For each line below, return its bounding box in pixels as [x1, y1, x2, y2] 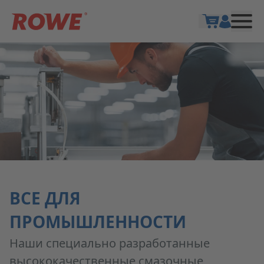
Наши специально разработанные [9, 237, 210, 252]
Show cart [208, 29, 252, 40]
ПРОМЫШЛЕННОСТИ [9, 214, 186, 233]
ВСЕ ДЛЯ [9, 190, 81, 210]
